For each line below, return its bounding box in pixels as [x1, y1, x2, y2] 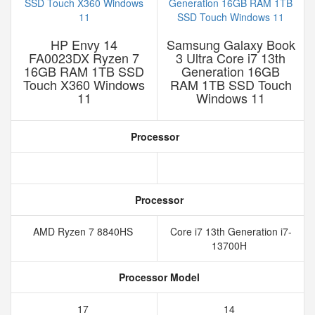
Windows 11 [196, 89, 265, 107]
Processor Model [115, 270, 200, 284]
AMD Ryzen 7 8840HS [32, 224, 136, 238]
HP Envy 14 [51, 35, 117, 53]
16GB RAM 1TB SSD [24, 62, 144, 80]
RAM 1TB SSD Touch [169, 75, 292, 94]
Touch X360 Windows [23, 75, 145, 94]
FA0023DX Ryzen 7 [29, 49, 139, 67]
